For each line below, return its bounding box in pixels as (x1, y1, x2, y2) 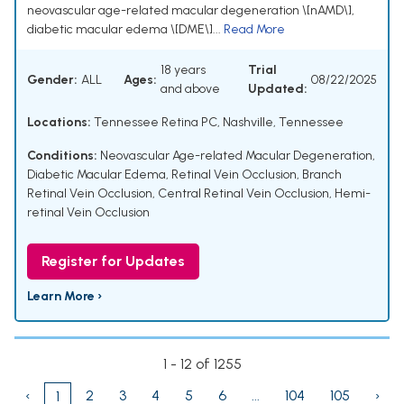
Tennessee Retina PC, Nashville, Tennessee (91, 115, 344, 131)
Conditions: (27, 148, 97, 164)
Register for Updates (41, 252, 185, 271)
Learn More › (27, 289, 102, 305)
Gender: (27, 71, 78, 87)
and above (161, 81, 220, 97)
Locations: (27, 115, 91, 131)
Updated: (248, 81, 308, 97)
